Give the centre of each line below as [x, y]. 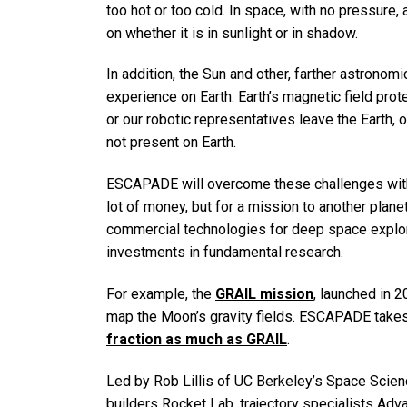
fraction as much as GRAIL [197, 339]
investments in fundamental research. [225, 253]
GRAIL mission [264, 293]
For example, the [161, 293]
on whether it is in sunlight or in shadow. [232, 33]
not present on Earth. [171, 143]
